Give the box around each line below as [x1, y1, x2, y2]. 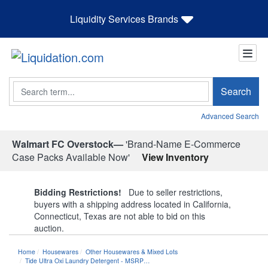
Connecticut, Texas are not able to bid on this [34, 209, 205, 222]
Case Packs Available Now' [12, 150, 130, 164]
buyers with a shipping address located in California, [34, 197, 231, 210]
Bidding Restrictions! [34, 185, 121, 198]
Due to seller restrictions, [121, 185, 223, 198]
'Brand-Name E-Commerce [123, 136, 240, 151]
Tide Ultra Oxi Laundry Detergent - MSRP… [25, 255, 150, 265]
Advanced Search [201, 110, 259, 121]
